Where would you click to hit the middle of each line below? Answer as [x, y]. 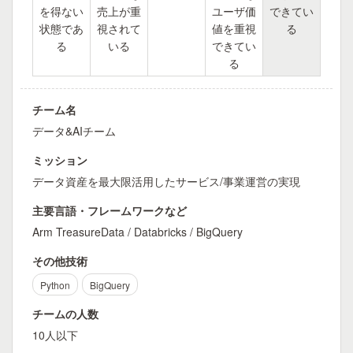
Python [55, 285]
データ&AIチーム [74, 131]
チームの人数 [65, 314]
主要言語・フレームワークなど [110, 210]
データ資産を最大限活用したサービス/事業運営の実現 [166, 181]
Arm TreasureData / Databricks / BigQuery [137, 232]
